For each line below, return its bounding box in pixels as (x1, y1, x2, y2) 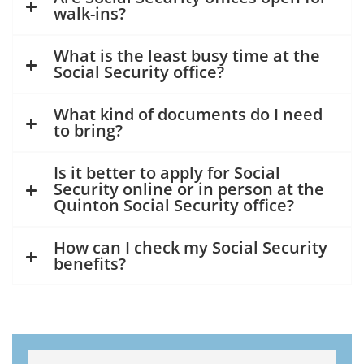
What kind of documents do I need (54, 103, 323, 126)
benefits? (54, 253, 126, 275)
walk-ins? (54, 2, 126, 25)
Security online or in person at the (54, 178, 324, 201)
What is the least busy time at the (54, 45, 320, 67)
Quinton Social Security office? (54, 194, 294, 217)
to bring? (54, 119, 123, 142)
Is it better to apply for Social (54, 162, 280, 184)
